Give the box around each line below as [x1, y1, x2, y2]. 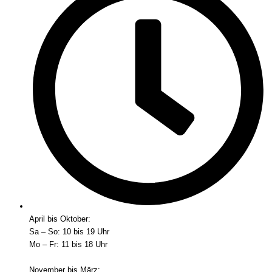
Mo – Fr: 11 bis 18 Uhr [29, 240, 107, 250]
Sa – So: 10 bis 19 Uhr [29, 227, 109, 237]
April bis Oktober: [29, 214, 90, 224]
